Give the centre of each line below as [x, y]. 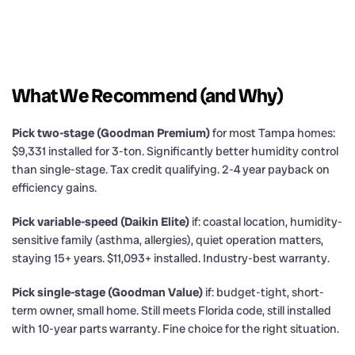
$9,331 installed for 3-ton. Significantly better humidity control [175, 151]
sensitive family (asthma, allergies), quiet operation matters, [168, 240]
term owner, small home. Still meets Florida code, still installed [172, 311]
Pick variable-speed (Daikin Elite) [101, 222]
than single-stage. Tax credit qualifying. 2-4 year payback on [171, 170]
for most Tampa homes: [273, 133]
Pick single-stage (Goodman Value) [107, 292]
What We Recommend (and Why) [147, 95]
